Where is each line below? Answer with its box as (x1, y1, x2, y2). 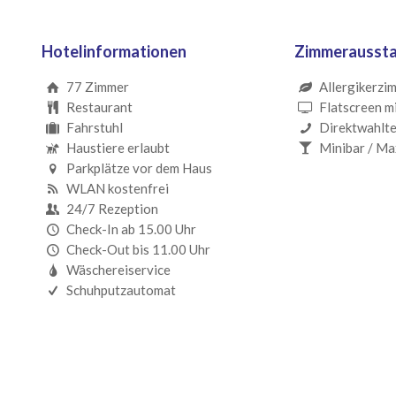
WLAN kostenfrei (65, 180, 169, 197)
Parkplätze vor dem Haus (65, 160, 212, 177)
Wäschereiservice (65, 262, 171, 278)
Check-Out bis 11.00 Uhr (65, 241, 210, 258)
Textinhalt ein (65, 325, 147, 342)
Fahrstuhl (65, 119, 123, 136)
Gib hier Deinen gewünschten (65, 304, 238, 321)
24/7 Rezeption (65, 201, 158, 217)
